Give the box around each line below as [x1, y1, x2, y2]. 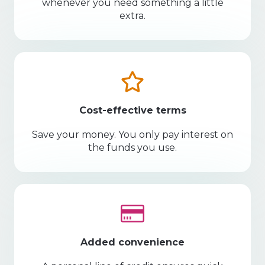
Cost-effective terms [79, 105, 186, 117]
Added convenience [80, 237, 185, 248]
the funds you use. [88, 142, 177, 154]
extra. [119, 10, 146, 22]
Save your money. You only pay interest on [32, 129, 233, 141]
